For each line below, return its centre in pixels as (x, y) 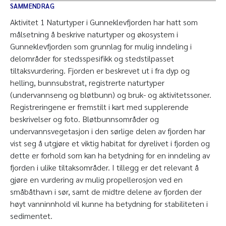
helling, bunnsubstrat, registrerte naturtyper (87, 82)
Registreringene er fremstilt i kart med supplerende (99, 107)
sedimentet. (31, 216)
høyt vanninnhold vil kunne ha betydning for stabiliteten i (109, 204)
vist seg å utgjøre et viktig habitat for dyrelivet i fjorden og (110, 143)
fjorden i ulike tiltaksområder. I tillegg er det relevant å (104, 167)
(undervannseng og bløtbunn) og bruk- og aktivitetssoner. (111, 95)
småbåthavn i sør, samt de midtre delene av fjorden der (106, 191)
